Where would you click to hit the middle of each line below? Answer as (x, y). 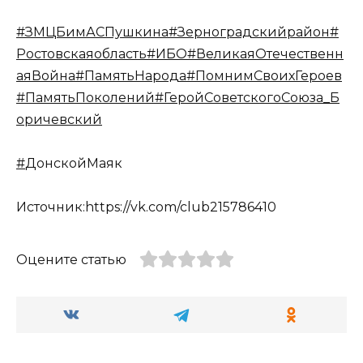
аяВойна (46, 75)
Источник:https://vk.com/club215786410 (146, 207)
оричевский (59, 119)
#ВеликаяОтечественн (265, 53)
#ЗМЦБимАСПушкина (92, 32)
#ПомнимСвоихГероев (264, 75)
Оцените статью (71, 259)
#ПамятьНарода (131, 75)
